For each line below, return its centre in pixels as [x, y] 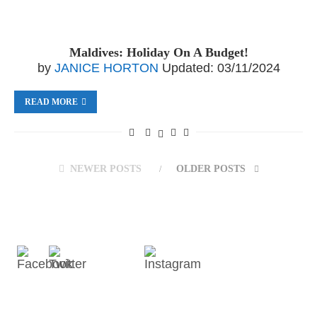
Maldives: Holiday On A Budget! [158, 52]
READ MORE [51, 102]
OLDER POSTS [212, 169]
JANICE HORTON [106, 68]
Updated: [188, 68]
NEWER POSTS [105, 169]
